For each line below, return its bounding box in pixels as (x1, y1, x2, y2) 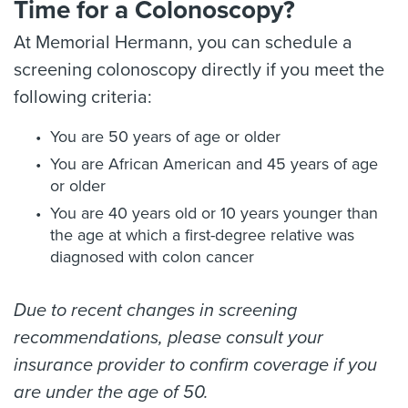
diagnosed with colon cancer (50, 247, 254, 268)
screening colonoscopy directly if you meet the (14, 59, 384, 82)
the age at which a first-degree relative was (50, 225, 354, 246)
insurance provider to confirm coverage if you (14, 354, 377, 377)
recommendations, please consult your (14, 327, 323, 350)
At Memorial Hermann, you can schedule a (14, 32, 352, 55)
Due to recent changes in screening (14, 300, 297, 322)
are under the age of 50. (14, 382, 209, 404)
